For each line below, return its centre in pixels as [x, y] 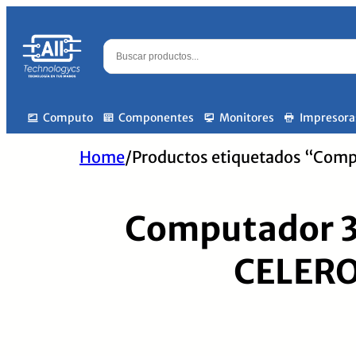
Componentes [156, 118]
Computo [68, 118]
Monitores [247, 118]
